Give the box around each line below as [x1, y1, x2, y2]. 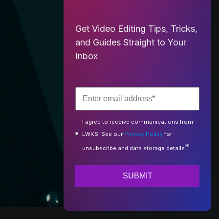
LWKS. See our [82, 130, 125, 137]
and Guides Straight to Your [75, 37, 187, 47]
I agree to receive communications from [82, 118, 194, 125]
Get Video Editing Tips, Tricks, [75, 23, 198, 34]
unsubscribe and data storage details [82, 144, 185, 152]
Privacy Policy [124, 130, 163, 137]
